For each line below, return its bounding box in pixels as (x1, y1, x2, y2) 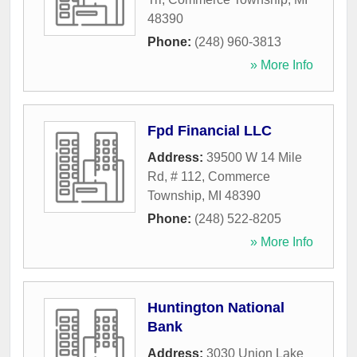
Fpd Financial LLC (147, 123, 272, 139)
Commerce (208, 170, 270, 184)
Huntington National (147, 300, 284, 316)
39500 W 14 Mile (206, 151, 302, 165)
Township (147, 189, 202, 203)
